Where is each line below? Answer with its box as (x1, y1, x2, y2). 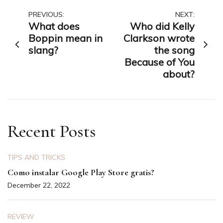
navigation (14, 27, 70, 44)
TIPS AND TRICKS (7, 152, 65, 162)
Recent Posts (7, 120, 96, 142)
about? (163, 67, 195, 80)
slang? (28, 43, 58, 56)
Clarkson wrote (123, 31, 195, 44)
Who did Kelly (130, 19, 195, 32)
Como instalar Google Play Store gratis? (7, 166, 154, 178)
